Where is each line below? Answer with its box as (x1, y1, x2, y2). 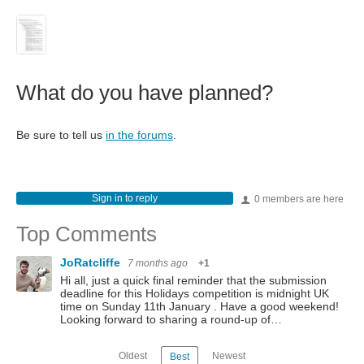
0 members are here (252, 193, 344, 206)
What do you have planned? (16, 80, 273, 106)
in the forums (106, 128, 173, 142)
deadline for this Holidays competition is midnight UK (60, 287, 329, 301)
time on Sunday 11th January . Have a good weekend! (60, 300, 339, 314)
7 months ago (128, 258, 188, 270)
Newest (211, 349, 245, 362)
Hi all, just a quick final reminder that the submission (60, 274, 327, 288)
